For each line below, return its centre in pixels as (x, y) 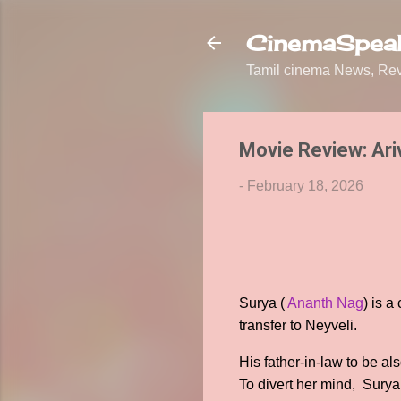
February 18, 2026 (305, 186)
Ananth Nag (325, 303)
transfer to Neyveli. (298, 325)
